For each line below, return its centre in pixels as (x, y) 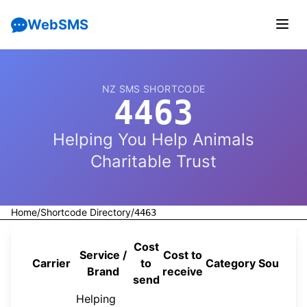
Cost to (183, 255)
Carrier (51, 263)
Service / (103, 255)
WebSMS (58, 25)
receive (183, 271)
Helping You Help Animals (153, 139)
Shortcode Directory (86, 212)
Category (231, 263)
